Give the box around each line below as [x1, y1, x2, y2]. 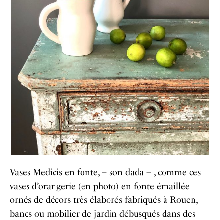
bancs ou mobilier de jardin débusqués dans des [10, 208, 195, 219]
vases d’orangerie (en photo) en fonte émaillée [10, 180, 190, 192]
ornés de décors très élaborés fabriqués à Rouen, [10, 194, 197, 205]
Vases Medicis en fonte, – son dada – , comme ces [10, 166, 201, 178]
